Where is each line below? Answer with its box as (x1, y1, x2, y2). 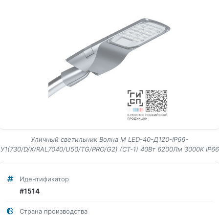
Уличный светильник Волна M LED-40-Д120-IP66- (31, 135, 188, 143)
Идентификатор (20, 175, 69, 183)
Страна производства (20, 207, 88, 215)
